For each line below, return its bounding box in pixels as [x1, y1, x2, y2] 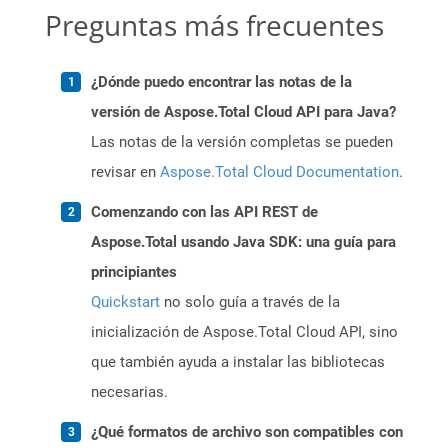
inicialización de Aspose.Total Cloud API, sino [91, 323, 398, 342]
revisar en [91, 163, 160, 182]
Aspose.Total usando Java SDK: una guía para [91, 233, 396, 252]
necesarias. [91, 383, 168, 402]
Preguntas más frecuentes [45, 6, 384, 45]
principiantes [91, 263, 177, 282]
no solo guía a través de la [160, 293, 340, 312]
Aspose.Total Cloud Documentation [160, 163, 399, 182]
